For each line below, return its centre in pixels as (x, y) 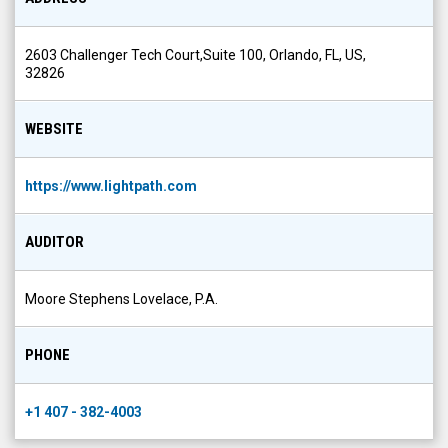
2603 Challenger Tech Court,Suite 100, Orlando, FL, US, (195, 55)
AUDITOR (54, 242)
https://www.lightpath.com (111, 186)
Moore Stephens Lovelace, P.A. (121, 299)
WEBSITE (54, 129)
